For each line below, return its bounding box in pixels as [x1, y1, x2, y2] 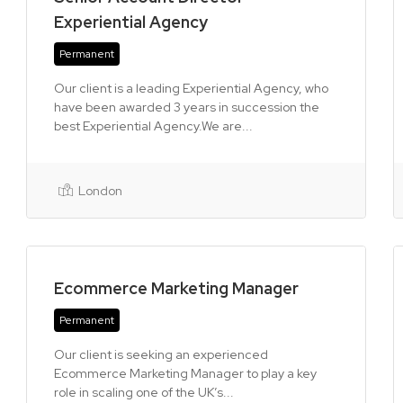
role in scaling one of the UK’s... [54, 384, 234, 400]
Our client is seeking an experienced [54, 346, 268, 363]
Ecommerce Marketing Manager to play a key [54, 365, 317, 381]
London [76, 183, 122, 199]
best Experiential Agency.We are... [54, 118, 253, 134]
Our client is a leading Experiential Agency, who [54, 80, 328, 96]
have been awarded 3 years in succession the [54, 99, 319, 115]
